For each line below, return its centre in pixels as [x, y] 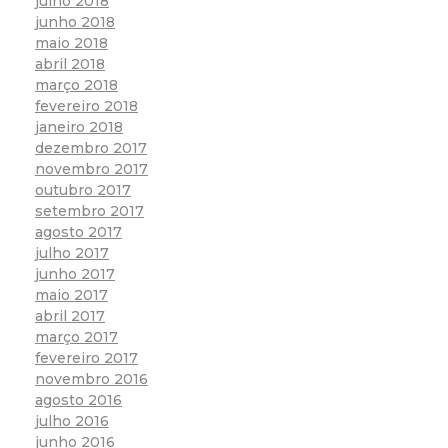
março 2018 [76, 84]
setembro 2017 [89, 210]
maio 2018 [71, 42]
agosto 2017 [78, 231]
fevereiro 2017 [86, 357]
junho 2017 [75, 273]
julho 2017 [72, 252]
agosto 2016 [78, 399]
